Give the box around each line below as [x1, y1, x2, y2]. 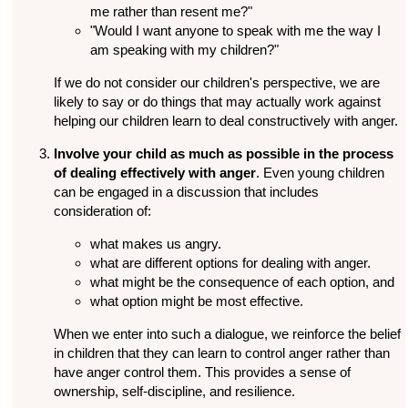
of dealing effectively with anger [53, 165, 256, 181]
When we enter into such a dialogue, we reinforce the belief [53, 326, 401, 342]
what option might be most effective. [89, 293, 303, 310]
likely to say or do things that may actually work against [53, 94, 381, 110]
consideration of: [53, 203, 151, 219]
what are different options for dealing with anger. [89, 255, 371, 271]
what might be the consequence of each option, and [89, 274, 394, 291]
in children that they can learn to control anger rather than [53, 345, 390, 362]
